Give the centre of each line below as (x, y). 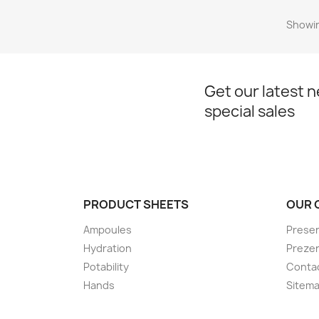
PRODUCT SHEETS (136, 205)
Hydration (108, 249)
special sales (250, 112)
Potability (106, 267)
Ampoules (108, 230)
